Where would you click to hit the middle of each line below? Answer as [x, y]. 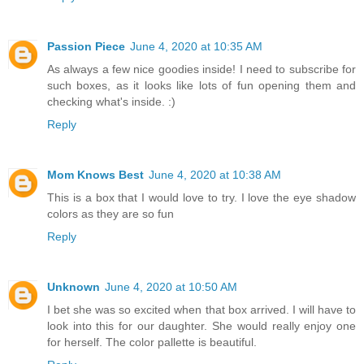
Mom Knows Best [95, 174]
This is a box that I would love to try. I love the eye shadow [201, 197]
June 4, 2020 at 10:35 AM [196, 46]
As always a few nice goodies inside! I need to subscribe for [201, 69]
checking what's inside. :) [111, 101]
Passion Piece [86, 46]
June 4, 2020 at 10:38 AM [215, 174]
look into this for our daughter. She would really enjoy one [201, 325]
